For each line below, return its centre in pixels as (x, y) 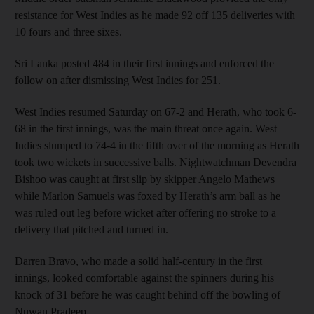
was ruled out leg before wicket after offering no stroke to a (145, 212)
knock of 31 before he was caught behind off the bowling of (148, 294)
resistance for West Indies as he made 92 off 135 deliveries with (155, 15)
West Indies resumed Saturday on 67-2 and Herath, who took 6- (156, 111)
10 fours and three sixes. (68, 32)
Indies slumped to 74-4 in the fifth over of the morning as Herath (157, 145)
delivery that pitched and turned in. (91, 229)
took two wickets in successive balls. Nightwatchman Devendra (156, 162)
